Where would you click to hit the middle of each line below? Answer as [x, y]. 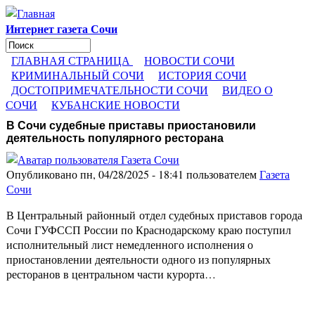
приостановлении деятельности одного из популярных [139, 259]
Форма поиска [46, 52]
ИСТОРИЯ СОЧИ [202, 75]
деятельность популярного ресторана [115, 138]
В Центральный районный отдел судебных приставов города [154, 215]
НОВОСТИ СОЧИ [189, 60]
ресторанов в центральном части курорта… [111, 274]
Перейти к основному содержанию [90, 13]
